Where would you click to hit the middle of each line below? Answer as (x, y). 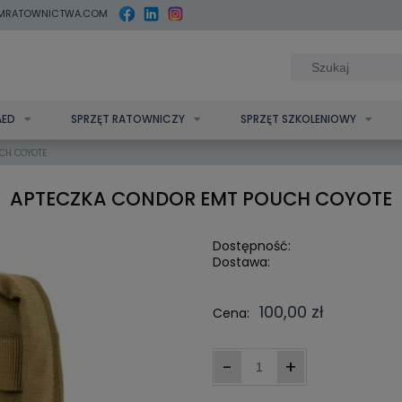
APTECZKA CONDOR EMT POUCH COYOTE (201, 199)
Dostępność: (251, 245)
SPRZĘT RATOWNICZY (128, 119)
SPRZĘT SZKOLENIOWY (298, 119)
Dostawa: (241, 262)
